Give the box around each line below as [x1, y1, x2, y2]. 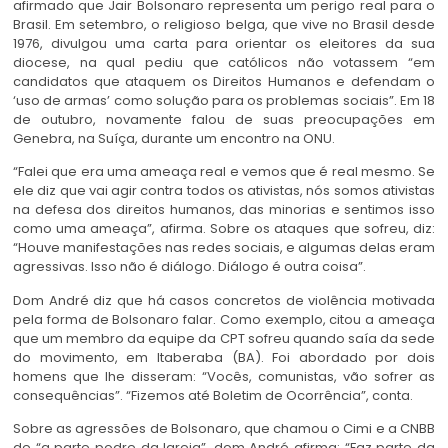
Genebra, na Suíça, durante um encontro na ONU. [13, 128, 335, 148]
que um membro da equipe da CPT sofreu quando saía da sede [13, 328, 435, 348]
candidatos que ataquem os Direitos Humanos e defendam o [13, 71, 435, 91]
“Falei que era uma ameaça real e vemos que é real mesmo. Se [13, 162, 435, 182]
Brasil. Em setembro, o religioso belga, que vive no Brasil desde [13, 14, 435, 34]
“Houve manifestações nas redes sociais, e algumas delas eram [13, 238, 435, 258]
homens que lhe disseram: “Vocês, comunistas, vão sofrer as [13, 366, 435, 386]
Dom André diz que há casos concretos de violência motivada [13, 290, 435, 310]
